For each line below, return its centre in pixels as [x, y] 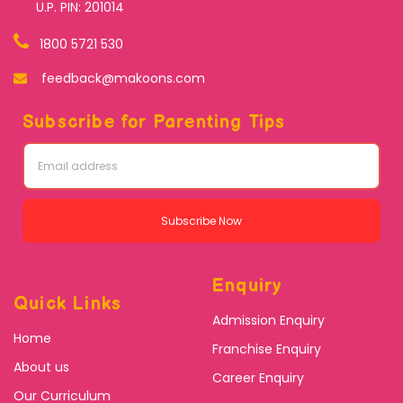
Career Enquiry [258, 377]
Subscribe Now [201, 220]
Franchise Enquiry [267, 349]
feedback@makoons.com [123, 78]
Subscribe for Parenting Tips [154, 122]
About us [41, 367]
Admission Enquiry [269, 320]
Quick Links [68, 304]
